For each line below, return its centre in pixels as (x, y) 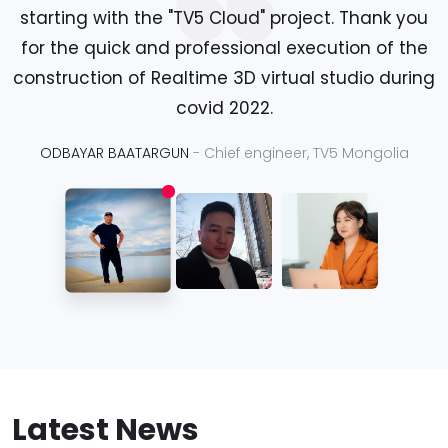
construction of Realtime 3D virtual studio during (224, 78)
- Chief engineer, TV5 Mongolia (300, 153)
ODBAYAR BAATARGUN (116, 153)
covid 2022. (224, 108)
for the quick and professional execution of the (224, 48)
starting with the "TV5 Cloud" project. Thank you (224, 18)
